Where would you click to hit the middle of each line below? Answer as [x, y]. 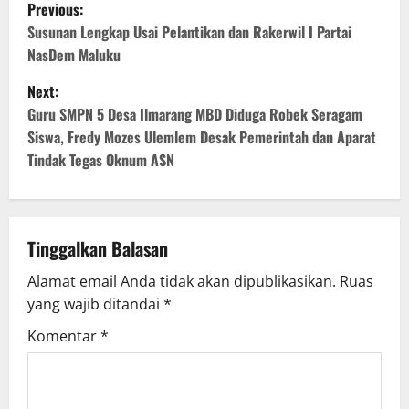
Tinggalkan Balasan [98, 249]
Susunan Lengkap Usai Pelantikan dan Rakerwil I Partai [189, 32]
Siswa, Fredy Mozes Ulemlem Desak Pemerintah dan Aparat [202, 137]
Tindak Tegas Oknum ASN [101, 160]
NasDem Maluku [74, 55]
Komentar [64, 336]
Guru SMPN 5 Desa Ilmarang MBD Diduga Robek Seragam [195, 115]
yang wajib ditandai [95, 304]
